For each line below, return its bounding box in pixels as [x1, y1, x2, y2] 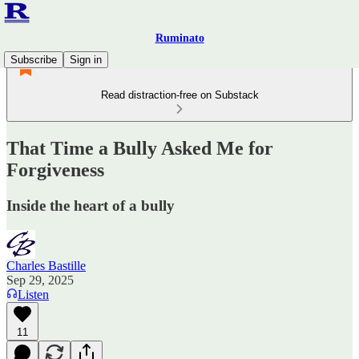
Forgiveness [6, 159, 104, 180]
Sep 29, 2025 [6, 272, 74, 287]
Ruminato [155, 32, 204, 44]
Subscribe [10, 54, 57, 66]
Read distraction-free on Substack [100, 89, 259, 101]
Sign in [70, 54, 102, 66]
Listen [18, 287, 49, 301]
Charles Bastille [6, 258, 86, 272]
